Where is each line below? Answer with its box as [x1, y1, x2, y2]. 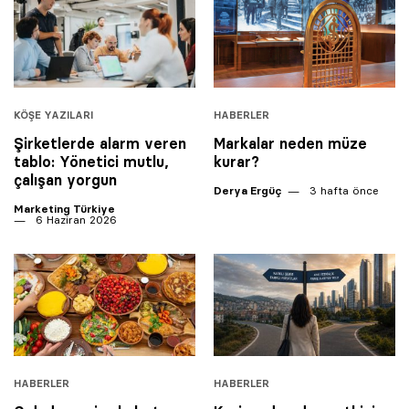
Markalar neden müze [214, 134, 367, 153]
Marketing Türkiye [14, 202, 115, 216]
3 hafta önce [306, 184, 379, 198]
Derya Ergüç [214, 184, 281, 198]
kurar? [214, 152, 259, 172]
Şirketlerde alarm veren [14, 134, 186, 153]
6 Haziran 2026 [32, 213, 117, 227]
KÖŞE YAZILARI [14, 109, 93, 122]
